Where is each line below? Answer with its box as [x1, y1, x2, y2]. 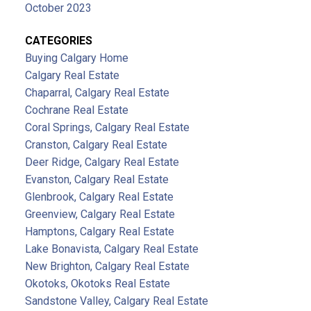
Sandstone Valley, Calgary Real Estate [24, 294, 208, 308]
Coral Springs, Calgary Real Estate [24, 120, 190, 134]
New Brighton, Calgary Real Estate [24, 259, 190, 273]
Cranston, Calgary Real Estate [24, 137, 167, 151]
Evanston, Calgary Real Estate [24, 172, 169, 186]
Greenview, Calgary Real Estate [24, 207, 175, 221]
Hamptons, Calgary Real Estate [24, 224, 174, 238]
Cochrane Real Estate [24, 103, 128, 117]
